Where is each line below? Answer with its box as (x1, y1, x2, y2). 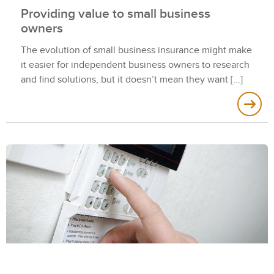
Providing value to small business (21, 6, 210, 22)
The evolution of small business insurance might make (21, 44, 252, 57)
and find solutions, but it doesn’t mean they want (21, 73, 228, 86)
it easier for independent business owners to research (21, 59, 250, 72)
